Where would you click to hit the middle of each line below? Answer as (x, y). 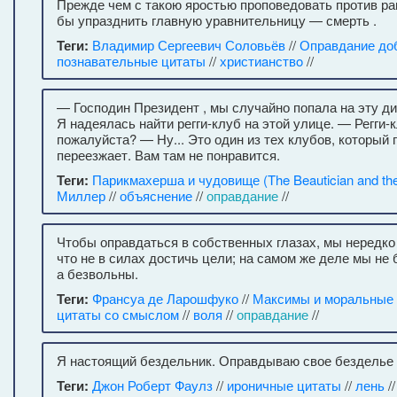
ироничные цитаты (284, 385)
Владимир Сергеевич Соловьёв (189, 45)
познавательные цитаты (131, 61)
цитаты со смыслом (118, 314)
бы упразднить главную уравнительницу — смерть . (217, 20)
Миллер (81, 195)
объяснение (156, 195)
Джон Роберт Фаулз (152, 385)
